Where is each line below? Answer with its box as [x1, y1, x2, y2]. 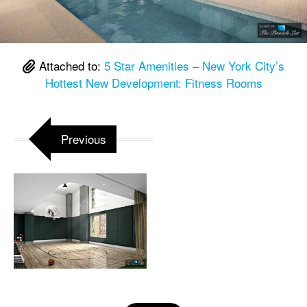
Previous [61, 130, 106, 148]
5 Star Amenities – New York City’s [104, 57, 284, 75]
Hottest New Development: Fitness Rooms [45, 74, 262, 92]
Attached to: [36, 57, 104, 75]
